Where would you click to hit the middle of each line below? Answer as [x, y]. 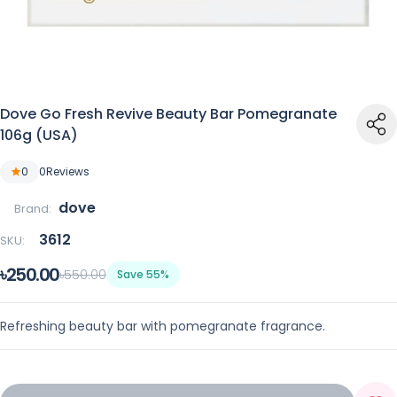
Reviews [68, 171]
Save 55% [143, 274]
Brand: [33, 208]
